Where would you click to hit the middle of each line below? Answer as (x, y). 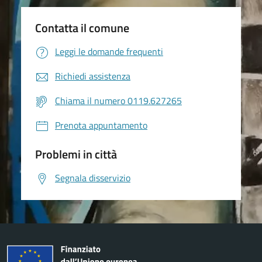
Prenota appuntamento (101, 125)
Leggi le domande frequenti (109, 52)
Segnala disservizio (93, 178)
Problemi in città (76, 154)
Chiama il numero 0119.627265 (118, 101)
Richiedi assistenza (93, 76)
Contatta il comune (82, 28)
